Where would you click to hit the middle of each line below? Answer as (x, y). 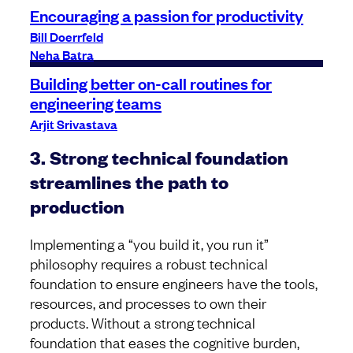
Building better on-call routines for (151, 82)
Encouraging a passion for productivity (167, 15)
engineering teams (96, 102)
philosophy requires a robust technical (149, 264)
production (77, 206)
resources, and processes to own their (148, 303)
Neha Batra (62, 54)
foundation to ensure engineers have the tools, (174, 283)
